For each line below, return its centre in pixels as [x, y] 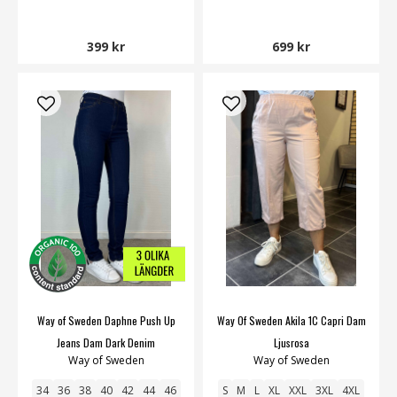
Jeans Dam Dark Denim [106, 342]
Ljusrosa [291, 342]
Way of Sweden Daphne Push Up [106, 320]
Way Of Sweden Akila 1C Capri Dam [291, 320]
